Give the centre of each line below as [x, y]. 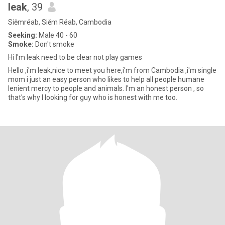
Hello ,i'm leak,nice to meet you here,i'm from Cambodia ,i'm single [112, 70]
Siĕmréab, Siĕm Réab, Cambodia [60, 22]
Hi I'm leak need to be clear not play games [75, 57]
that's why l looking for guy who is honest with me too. [93, 97]
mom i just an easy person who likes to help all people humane [106, 79]
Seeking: [23, 35]
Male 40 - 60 [57, 35]
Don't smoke [54, 44]
